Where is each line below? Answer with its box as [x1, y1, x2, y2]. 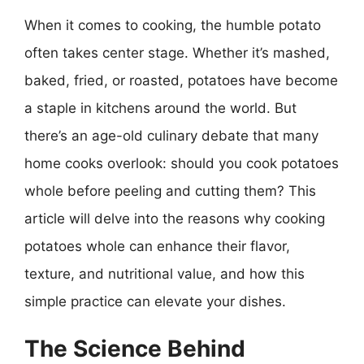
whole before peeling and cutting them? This [24, 182, 316, 199]
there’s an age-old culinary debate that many [24, 127, 318, 144]
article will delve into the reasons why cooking [24, 210, 325, 227]
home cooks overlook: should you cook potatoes [24, 154, 339, 171]
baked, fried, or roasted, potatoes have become [24, 71, 338, 89]
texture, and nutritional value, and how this [24, 265, 305, 282]
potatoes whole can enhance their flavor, [24, 237, 290, 254]
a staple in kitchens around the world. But [24, 99, 297, 116]
